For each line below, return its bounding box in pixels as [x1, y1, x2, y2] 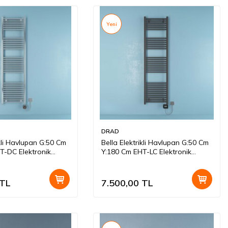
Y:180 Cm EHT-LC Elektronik [101, 147, 191, 157]
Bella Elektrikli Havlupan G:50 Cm [101, 138, 209, 148]
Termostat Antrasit [101, 156, 164, 166]
